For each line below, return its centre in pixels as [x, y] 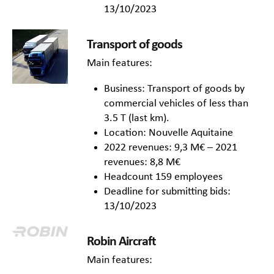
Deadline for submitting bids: [167, 192]
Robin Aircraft [121, 242]
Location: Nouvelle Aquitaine [168, 133]
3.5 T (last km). [137, 119]
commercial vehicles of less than [176, 104]
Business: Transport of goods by [174, 89]
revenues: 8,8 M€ [142, 163]
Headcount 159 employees [163, 177]
